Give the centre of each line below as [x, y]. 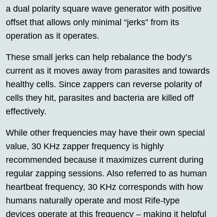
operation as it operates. [53, 36]
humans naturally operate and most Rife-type [93, 201]
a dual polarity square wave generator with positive [104, 9]
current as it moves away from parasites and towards [108, 71]
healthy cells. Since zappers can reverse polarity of [104, 85]
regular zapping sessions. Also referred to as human [106, 174]
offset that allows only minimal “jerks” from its [93, 23]
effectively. [26, 112]
